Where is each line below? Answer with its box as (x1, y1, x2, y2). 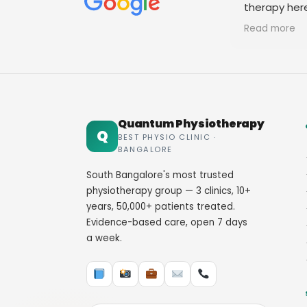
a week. (86, 231, 122, 245)
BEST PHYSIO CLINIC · (118, 131, 216, 143)
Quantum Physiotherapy (118, 115, 265, 132)
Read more (244, 21, 295, 35)
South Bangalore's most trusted (86, 168, 234, 182)
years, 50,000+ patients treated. (86, 199, 235, 213)
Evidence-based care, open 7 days (86, 215, 247, 229)
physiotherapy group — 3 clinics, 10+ (86, 184, 251, 197)
